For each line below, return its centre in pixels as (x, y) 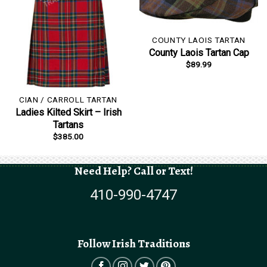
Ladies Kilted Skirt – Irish (68, 113)
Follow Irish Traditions (133, 244)
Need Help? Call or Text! (133, 170)
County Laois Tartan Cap (199, 53)
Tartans (68, 125)
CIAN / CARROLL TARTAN (68, 100)
